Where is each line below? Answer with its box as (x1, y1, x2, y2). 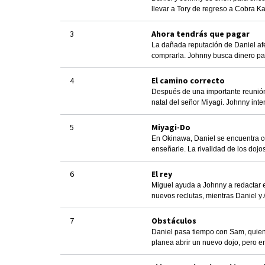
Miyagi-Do (151, 121, 190, 132)
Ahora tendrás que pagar (151, 28, 250, 39)
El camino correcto (151, 75, 225, 86)
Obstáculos (151, 215, 196, 226)
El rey (151, 168, 172, 179)
